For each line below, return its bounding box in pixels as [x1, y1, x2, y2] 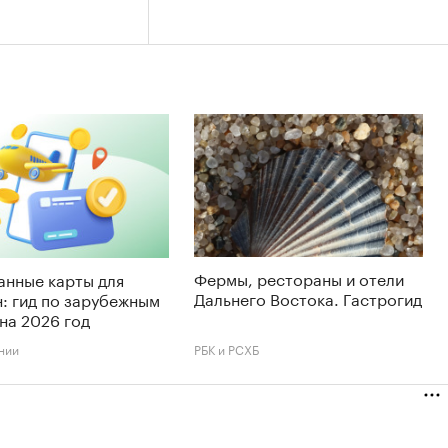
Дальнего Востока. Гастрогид [194, 285, 422, 311]
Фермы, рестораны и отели [194, 265, 404, 291]
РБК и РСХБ [194, 339, 259, 359]
